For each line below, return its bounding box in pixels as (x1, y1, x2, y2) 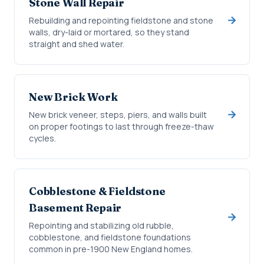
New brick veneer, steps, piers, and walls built (29, 109, 207, 120)
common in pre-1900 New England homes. (29, 243, 193, 255)
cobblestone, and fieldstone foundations (29, 232, 191, 243)
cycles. (29, 133, 56, 144)
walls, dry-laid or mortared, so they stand (29, 27, 189, 38)
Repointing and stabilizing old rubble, (29, 220, 174, 231)
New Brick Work (29, 90, 118, 104)
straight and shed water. (29, 38, 124, 49)
